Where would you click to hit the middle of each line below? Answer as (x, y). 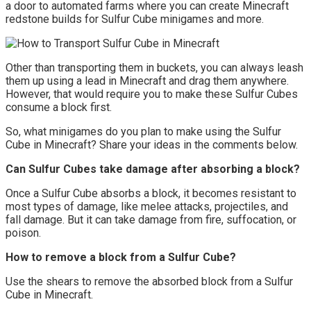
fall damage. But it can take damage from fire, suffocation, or (151, 219)
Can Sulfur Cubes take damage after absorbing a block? (153, 169)
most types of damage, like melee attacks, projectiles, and (147, 206)
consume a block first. (59, 107)
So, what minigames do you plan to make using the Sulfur (143, 131)
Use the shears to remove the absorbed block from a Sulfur (149, 281)
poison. (23, 233)
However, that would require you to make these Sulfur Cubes (152, 94)
